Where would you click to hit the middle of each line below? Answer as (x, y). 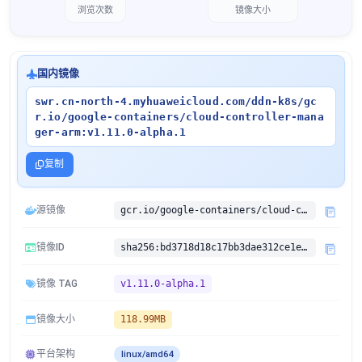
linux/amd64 (147, 354)
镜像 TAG (57, 284)
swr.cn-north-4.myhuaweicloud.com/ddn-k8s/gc (176, 101)
